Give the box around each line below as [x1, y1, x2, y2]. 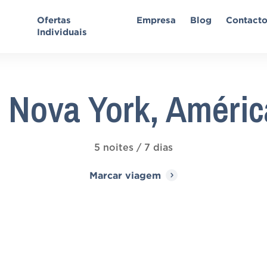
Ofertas [37, 15, 72, 25]
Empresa [136, 15, 176, 25]
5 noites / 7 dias [94, 143, 173, 153]
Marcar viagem [89, 170, 161, 181]
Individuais [37, 27, 88, 37]
